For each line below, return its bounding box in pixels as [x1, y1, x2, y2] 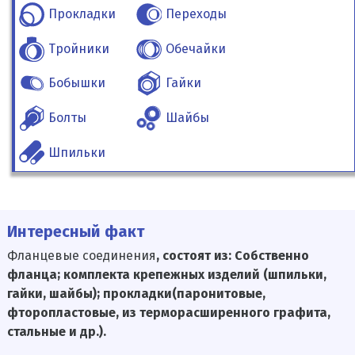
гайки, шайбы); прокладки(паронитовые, [6, 286, 265, 302]
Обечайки [166, 40, 227, 56]
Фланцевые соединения [6, 248, 156, 264]
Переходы [166, 6, 227, 21]
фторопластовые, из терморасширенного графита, [6, 305, 330, 321]
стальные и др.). [6, 324, 106, 340]
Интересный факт [6, 222, 144, 242]
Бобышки [48, 75, 106, 91]
